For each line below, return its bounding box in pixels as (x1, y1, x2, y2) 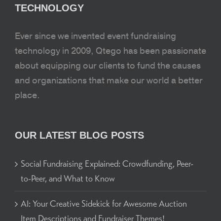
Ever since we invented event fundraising (15, 31, 176, 42)
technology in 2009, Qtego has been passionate (15, 45, 206, 57)
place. (15, 90, 40, 102)
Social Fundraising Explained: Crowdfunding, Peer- (21, 158, 193, 170)
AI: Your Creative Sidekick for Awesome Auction (21, 198, 187, 210)
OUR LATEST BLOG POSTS (15, 130, 144, 141)
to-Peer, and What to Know (21, 173, 115, 184)
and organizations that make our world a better (15, 75, 203, 87)
